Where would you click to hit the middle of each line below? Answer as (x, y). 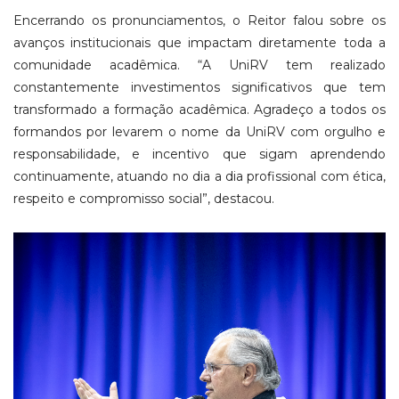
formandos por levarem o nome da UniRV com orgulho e (199, 132)
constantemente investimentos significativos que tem (199, 88)
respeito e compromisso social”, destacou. (144, 199)
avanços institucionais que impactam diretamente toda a (199, 43)
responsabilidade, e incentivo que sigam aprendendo (199, 155)
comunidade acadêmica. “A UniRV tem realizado (199, 65)
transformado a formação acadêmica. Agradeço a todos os (199, 110)
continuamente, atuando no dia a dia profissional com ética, (199, 177)
